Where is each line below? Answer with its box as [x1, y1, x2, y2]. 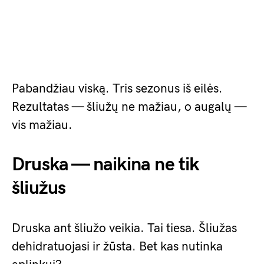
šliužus [12, 177, 66, 200]
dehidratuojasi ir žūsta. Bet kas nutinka [12, 239, 223, 254]
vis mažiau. [12, 118, 72, 133]
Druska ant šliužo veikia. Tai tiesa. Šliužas [12, 221, 237, 236]
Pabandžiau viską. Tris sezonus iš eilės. [12, 81, 223, 96]
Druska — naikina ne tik [12, 153, 199, 176]
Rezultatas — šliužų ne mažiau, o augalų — [12, 100, 246, 114]
